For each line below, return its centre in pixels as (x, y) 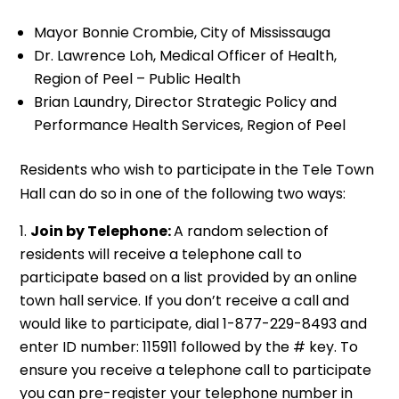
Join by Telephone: (102, 231)
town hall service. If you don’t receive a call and (185, 301)
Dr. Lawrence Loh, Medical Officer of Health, (186, 56)
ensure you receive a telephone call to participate (196, 370)
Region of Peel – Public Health (138, 79)
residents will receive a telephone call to (161, 254)
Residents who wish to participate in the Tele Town (197, 170)
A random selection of (252, 231)
